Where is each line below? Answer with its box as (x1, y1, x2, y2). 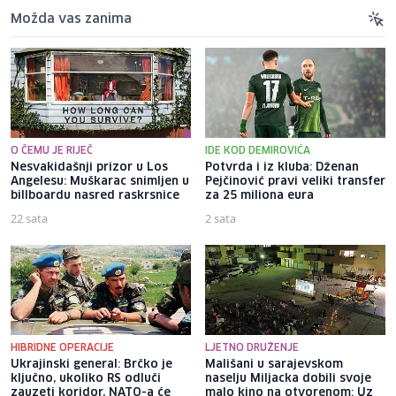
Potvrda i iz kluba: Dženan (205, 161, 359, 173)
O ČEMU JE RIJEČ (11, 145, 93, 156)
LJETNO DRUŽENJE (205, 342, 299, 353)
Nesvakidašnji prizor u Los (11, 161, 168, 173)
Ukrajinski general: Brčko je (11, 358, 172, 370)
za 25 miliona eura (205, 189, 314, 202)
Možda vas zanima (11, 12, 132, 26)
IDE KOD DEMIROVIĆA (205, 145, 310, 156)
